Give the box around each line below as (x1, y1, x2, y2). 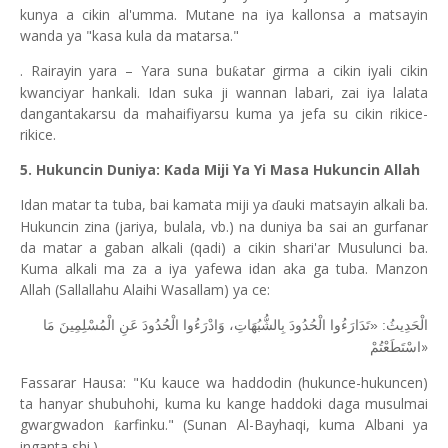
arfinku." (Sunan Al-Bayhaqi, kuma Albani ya (120, 415, 428, 434)
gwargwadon (20, 415, 114, 434)
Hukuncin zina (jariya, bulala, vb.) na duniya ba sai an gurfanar (20, 217, 428, 236)
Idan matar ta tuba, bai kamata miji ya (20, 195, 273, 214)
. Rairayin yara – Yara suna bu (20, 61, 232, 80)
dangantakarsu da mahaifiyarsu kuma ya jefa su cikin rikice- (20, 104, 428, 123)
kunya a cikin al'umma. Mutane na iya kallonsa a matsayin (20, 5, 428, 24)
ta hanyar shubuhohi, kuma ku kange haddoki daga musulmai (20, 394, 428, 413)
